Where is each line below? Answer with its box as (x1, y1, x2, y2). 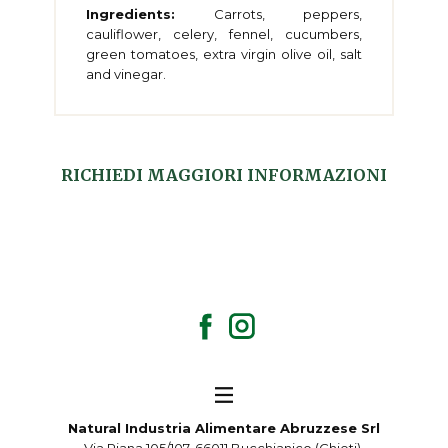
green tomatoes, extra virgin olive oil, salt (86, 46, 362, 62)
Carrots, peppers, (175, 6, 362, 22)
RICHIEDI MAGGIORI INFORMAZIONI (61, 165, 387, 185)
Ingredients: (86, 6, 175, 22)
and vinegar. (86, 66, 166, 82)
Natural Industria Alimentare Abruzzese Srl (68, 420, 380, 436)
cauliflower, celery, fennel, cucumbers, (86, 26, 362, 42)
